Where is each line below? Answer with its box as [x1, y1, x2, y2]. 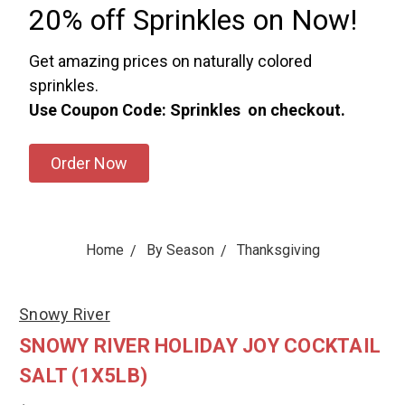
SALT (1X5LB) [19, 364, 147, 387]
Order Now [50, 154, 127, 173]
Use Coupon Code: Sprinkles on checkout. [28, 100, 345, 119]
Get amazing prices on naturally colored [28, 52, 312, 71]
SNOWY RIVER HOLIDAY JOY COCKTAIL [19, 334, 381, 357]
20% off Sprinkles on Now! [28, 3, 357, 37]
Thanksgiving [236, 241, 320, 259]
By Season [146, 241, 214, 259]
